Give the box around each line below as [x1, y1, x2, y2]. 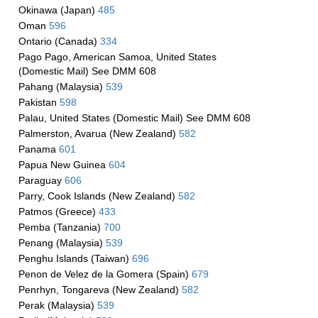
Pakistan [18, 97, 60, 108]
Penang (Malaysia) [18, 237, 106, 248]
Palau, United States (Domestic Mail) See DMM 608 [18, 112, 251, 124]
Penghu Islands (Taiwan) [18, 253, 132, 264]
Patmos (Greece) [18, 206, 99, 217]
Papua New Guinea [18, 159, 109, 170]
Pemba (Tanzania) [18, 221, 104, 233]
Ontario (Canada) [18, 35, 100, 47]
